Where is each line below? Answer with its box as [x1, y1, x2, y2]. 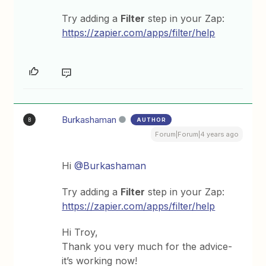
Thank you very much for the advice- [62, 240, 233, 252]
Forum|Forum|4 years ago [154, 130, 239, 138]
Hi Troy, [62, 226, 99, 238]
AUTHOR [137, 116, 167, 123]
